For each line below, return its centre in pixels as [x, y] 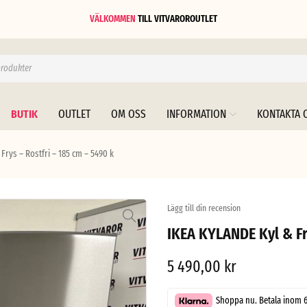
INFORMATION [196, 114]
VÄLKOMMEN [113, 19]
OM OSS [128, 114]
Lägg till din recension [204, 208]
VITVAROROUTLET [186, 19]
